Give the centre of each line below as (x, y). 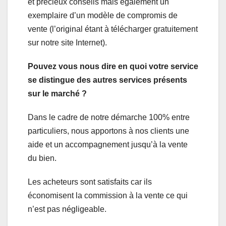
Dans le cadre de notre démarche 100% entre (109, 118)
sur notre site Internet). (67, 43)
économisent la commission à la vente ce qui (108, 196)
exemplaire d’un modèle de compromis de (103, 16)
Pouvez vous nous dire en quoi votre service (113, 67)
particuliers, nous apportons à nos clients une (108, 131)
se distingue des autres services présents (107, 80)
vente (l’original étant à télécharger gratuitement (113, 29)
